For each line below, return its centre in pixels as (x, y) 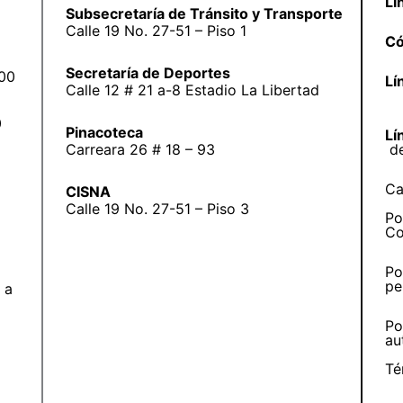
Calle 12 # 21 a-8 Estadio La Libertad (192, 90)
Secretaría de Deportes (148, 72)
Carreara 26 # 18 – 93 (140, 149)
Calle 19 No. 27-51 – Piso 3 (157, 208)
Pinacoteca (104, 132)
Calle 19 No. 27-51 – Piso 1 (156, 30)
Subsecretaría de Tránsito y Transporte (204, 13)
